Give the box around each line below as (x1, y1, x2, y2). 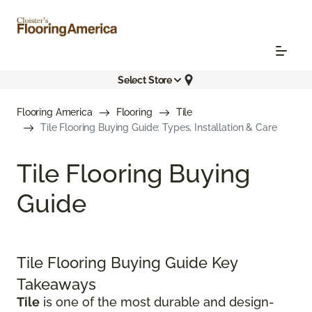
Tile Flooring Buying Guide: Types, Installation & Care (40, 122, 277, 134)
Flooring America (17, 107, 93, 118)
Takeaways (17, 275, 96, 294)
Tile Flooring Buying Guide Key (17, 253, 237, 272)
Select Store (117, 74, 173, 86)
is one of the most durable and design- (40, 295, 274, 310)
